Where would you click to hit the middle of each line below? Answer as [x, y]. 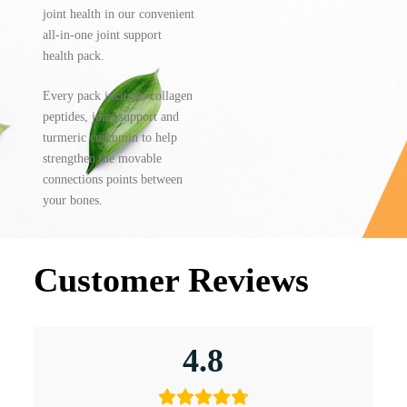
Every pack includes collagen [117, 95]
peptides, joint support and [110, 116]
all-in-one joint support [102, 35]
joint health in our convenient [118, 14]
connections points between [112, 179]
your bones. [72, 200]
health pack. [73, 55]
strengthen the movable [102, 158]
